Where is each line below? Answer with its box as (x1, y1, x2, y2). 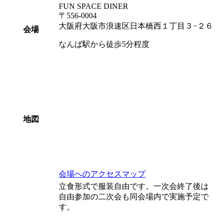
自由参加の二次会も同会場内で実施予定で (59, 192, 209, 201)
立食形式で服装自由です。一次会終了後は (59, 182, 209, 190)
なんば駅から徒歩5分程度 (59, 39, 149, 48)
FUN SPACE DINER (59, 1, 128, 10)
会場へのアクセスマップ (59, 169, 146, 178)
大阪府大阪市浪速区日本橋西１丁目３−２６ (59, 21, 213, 30)
